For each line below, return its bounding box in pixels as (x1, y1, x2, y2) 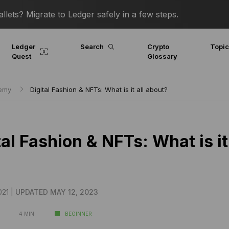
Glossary (147, 52, 177, 60)
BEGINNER (65, 210, 93, 217)
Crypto (147, 42, 169, 51)
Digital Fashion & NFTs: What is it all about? (30, 85, 168, 94)
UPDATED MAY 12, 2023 (15, 188, 98, 196)
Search (80, 42, 104, 51)
